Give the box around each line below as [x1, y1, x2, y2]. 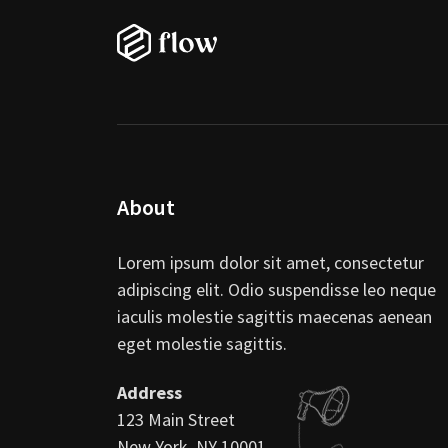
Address [117, 380, 182, 404]
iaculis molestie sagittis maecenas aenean [117, 305, 432, 328]
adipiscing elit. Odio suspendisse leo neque [117, 278, 436, 301]
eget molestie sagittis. [117, 332, 287, 355]
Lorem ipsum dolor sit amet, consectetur [117, 251, 424, 274]
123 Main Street [117, 407, 235, 431]
